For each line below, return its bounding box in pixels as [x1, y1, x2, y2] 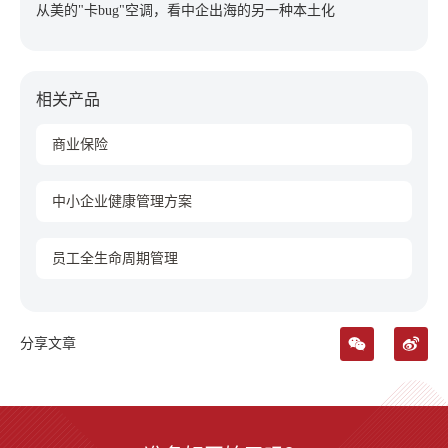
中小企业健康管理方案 [52, 193, 192, 209]
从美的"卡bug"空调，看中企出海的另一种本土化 [36, 2, 335, 18]
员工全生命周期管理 [52, 250, 178, 266]
